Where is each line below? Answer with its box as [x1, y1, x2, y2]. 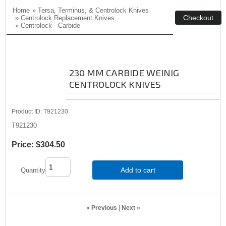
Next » [121, 204, 140, 211]
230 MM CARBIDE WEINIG [69, 66, 180, 78]
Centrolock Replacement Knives [21, 14, 115, 22]
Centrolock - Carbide [21, 21, 80, 29]
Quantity [20, 166, 45, 174]
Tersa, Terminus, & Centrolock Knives [38, 6, 149, 14]
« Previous [86, 204, 117, 211]
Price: [12, 140, 34, 149]
